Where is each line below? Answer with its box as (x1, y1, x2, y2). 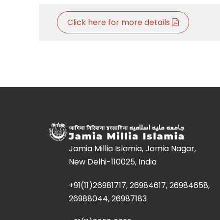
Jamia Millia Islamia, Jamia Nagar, (69, 142, 196, 154)
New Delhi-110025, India (69, 156, 157, 167)
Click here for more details (67, 16, 172, 28)
